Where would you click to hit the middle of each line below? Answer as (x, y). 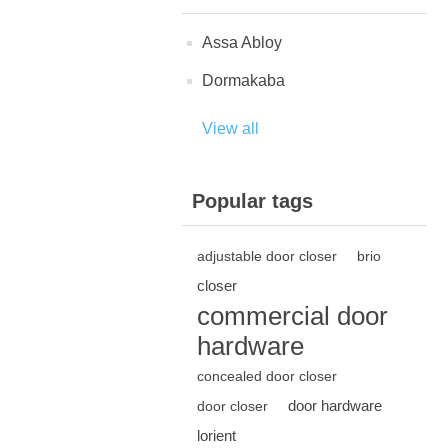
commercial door (292, 316)
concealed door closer (267, 376)
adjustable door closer (267, 256)
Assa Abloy (242, 43)
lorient (216, 436)
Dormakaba (243, 81)
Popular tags (252, 201)
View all (230, 129)
